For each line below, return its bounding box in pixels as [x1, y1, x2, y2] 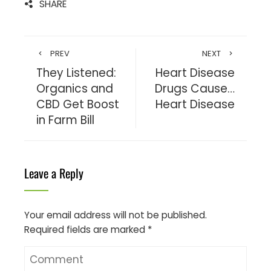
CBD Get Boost [36, 96, 119, 113]
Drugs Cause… [155, 80, 235, 97]
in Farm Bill [36, 112, 94, 129]
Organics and [36, 80, 113, 97]
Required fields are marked [24, 223, 148, 237]
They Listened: [36, 65, 116, 82]
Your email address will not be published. [24, 209, 207, 222]
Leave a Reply [24, 164, 83, 183]
